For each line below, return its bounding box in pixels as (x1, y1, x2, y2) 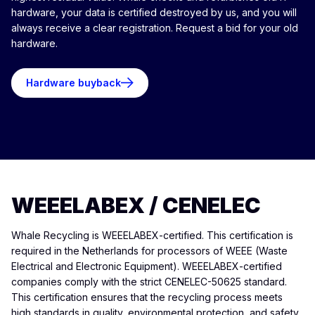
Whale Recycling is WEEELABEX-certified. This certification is (11, 229, 293, 241)
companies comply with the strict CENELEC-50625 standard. (11, 276, 287, 288)
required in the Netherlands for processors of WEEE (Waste (11, 245, 288, 257)
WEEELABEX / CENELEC (11, 192, 261, 218)
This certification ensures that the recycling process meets (11, 291, 283, 303)
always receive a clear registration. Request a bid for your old (11, 22, 298, 34)
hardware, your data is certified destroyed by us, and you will (11, 6, 297, 18)
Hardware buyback (26, 77, 121, 89)
